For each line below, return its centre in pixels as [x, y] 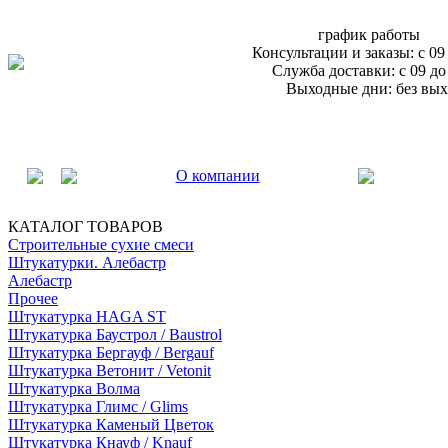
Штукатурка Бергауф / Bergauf [111, 352]
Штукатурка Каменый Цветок [111, 424]
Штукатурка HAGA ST [87, 316]
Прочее [33, 298]
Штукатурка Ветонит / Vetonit [109, 370]
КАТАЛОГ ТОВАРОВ [85, 226]
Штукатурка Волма [74, 388]
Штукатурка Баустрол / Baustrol [115, 334]
